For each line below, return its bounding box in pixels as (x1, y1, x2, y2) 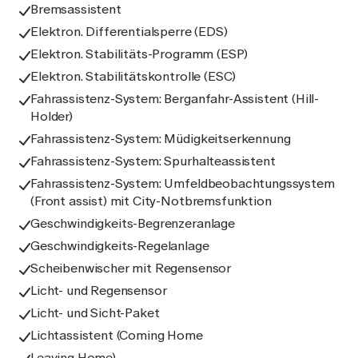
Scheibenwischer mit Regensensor (30, 261, 232, 276)
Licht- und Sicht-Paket (30, 305, 160, 320)
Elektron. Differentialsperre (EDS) (30, 24, 228, 39)
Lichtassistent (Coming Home (30, 328, 203, 343)
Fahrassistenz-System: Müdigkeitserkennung (30, 131, 291, 146)
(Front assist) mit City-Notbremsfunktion (30, 193, 272, 209)
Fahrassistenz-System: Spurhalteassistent (30, 153, 276, 169)
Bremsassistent (30, 2, 121, 17)
